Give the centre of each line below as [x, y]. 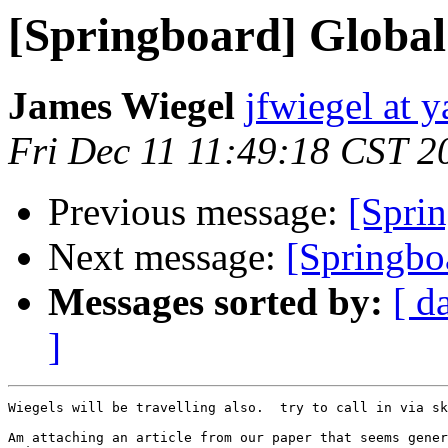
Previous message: [198, 212]
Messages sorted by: [215, 302]
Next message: [167, 257]
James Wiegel [121, 106]
